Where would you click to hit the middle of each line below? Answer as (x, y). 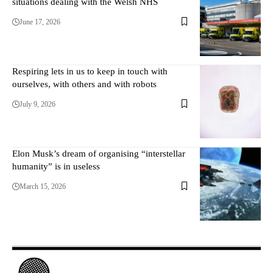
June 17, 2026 (40, 22)
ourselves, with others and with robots (84, 84)
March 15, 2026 (43, 186)
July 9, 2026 (37, 104)
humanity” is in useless (56, 166)
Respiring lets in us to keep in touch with (90, 71)
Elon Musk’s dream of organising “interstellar (99, 153)
